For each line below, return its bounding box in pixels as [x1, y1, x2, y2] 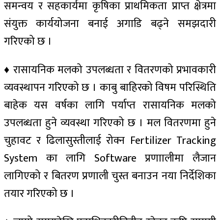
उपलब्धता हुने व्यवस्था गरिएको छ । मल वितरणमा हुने [4, 113, 216, 132]
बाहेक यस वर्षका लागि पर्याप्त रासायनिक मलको [4, 96, 216, 114]
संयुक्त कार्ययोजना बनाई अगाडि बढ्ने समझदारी [4, 14, 216, 33]
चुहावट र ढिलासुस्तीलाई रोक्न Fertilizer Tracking [4, 131, 216, 150]
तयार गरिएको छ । [4, 184, 75, 203]
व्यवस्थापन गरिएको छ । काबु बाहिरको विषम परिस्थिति [4, 78, 216, 97]
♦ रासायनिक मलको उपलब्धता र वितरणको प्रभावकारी [4, 60, 216, 79]
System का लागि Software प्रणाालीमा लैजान [4, 149, 216, 167]
